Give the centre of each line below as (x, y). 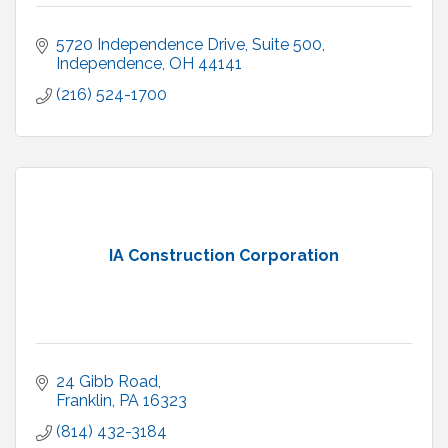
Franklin (84, 401)
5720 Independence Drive (150, 45)
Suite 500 (287, 45)
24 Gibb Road (107, 382)
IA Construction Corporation (224, 256)
